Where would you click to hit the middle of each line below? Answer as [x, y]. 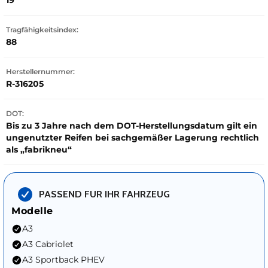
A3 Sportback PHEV [63, 260]
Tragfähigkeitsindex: [42, 30]
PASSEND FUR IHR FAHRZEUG [104, 194]
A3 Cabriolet [48, 244]
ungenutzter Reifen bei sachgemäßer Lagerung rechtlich [133, 138]
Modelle [32, 211]
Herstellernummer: [40, 72]
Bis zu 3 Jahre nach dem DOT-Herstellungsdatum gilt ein [132, 126]
